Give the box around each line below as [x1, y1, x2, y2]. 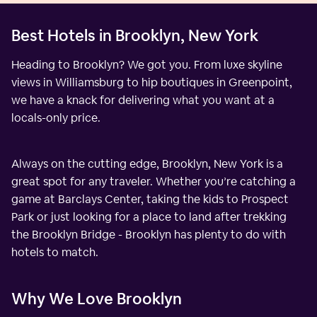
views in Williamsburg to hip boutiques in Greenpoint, [11, 74, 292, 90]
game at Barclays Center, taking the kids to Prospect [11, 191, 289, 207]
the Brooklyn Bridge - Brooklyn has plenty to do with [11, 226, 286, 242]
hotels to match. [11, 244, 98, 260]
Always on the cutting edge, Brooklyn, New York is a [11, 156, 283, 171]
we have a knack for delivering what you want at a [11, 92, 275, 108]
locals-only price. [11, 110, 100, 125]
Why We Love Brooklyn [11, 288, 182, 309]
